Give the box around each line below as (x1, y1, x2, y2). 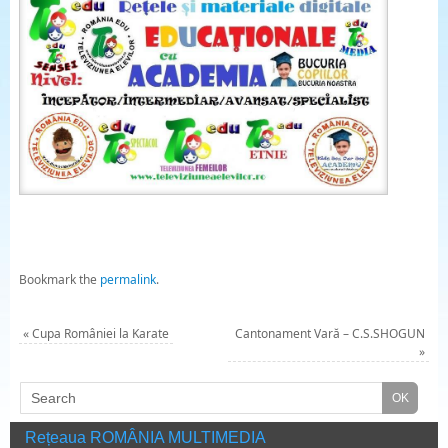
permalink (99, 270, 156, 288)
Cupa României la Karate (28, 324, 169, 342)
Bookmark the (18, 270, 100, 288)
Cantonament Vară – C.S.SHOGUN (235, 324, 426, 342)
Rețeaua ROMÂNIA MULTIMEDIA (25, 428, 266, 446)
